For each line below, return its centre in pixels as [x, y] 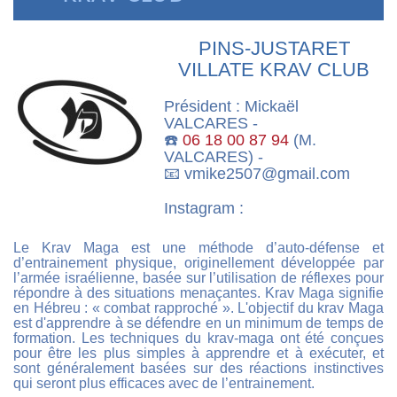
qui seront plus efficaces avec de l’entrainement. [166, 383]
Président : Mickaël [231, 106]
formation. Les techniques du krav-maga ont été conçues [198, 338]
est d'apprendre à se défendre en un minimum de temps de [198, 323]
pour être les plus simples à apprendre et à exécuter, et [198, 353]
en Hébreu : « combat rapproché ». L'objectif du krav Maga [198, 308]
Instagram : [206, 208]
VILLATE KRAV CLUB [274, 70]
